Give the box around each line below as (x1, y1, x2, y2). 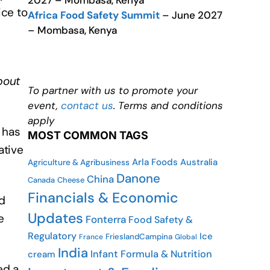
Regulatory (28, 230, 77, 242)
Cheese (57, 175, 84, 185)
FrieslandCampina (105, 231, 172, 242)
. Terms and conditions (113, 99, 223, 112)
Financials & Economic (28, 189, 178, 207)
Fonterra (86, 213, 126, 226)
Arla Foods (132, 156, 178, 168)
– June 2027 (160, 8, 222, 22)
